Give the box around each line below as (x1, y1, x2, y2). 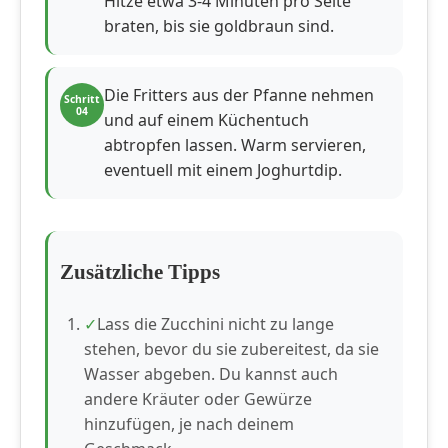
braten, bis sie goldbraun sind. (104, 15, 334, 38)
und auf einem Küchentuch (104, 109, 309, 132)
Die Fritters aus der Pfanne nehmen (104, 84, 374, 107)
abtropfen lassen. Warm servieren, (104, 134, 366, 157)
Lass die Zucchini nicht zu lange (97, 313, 334, 336)
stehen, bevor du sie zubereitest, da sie (84, 338, 379, 361)
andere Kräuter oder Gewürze (84, 388, 312, 411)
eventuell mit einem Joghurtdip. (104, 159, 342, 182)
